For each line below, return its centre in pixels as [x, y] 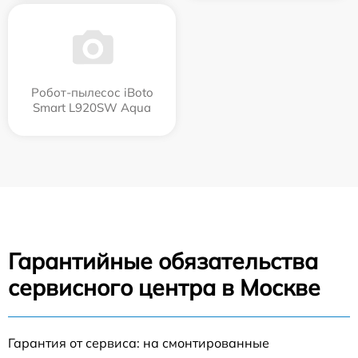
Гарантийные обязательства [163, 261]
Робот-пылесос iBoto [92, 93]
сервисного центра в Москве [164, 288]
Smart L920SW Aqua [92, 108]
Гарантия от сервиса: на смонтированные [139, 343]
